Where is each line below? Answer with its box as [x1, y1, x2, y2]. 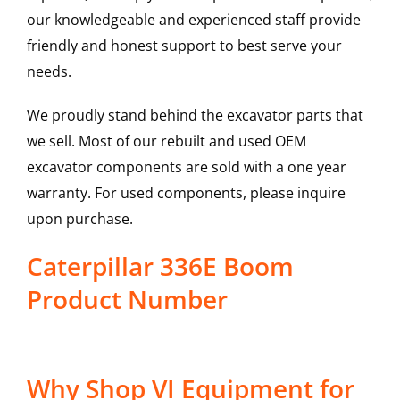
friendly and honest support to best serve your [26, 36, 342, 56]
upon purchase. [26, 209, 133, 229]
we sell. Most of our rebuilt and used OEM [26, 131, 306, 152]
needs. [26, 62, 71, 82]
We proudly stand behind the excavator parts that [26, 105, 363, 126]
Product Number [26, 282, 228, 317]
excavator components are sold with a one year [26, 157, 346, 178]
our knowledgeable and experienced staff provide [26, 10, 361, 30]
